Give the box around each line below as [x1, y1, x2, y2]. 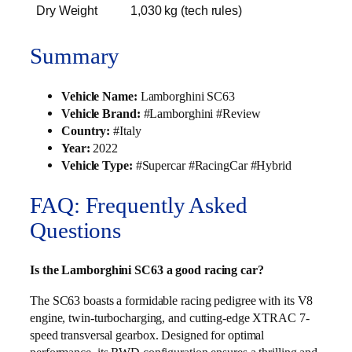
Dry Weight [36, 3, 97, 18]
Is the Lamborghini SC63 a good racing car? [30, 262, 264, 278]
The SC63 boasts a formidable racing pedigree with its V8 [30, 292, 313, 308]
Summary [30, 44, 120, 69]
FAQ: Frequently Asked [30, 192, 247, 218]
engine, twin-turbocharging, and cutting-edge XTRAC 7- [30, 310, 310, 325]
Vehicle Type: [61, 157, 133, 173]
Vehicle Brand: [61, 105, 141, 121]
